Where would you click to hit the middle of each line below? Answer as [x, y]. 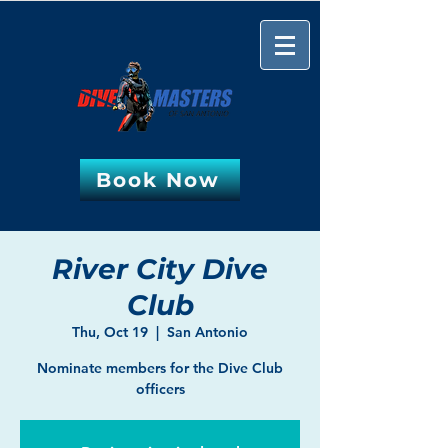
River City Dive [160, 269]
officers [160, 389]
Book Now [158, 180]
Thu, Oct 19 [110, 332]
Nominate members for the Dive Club [160, 368]
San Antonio [207, 332]
